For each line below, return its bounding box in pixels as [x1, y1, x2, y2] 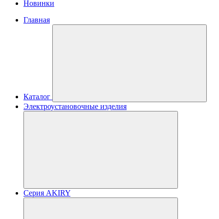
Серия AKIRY [23, 189, 70, 197]
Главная [23, 16, 50, 24]
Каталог [23, 92, 50, 101]
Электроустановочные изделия [23, 102, 127, 110]
